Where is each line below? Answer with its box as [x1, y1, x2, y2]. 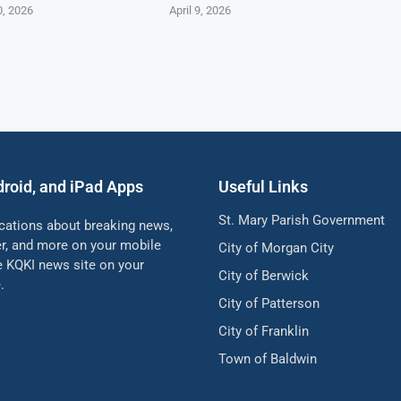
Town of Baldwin [218, 350, 317, 367]
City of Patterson [218, 294, 320, 311]
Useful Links [218, 176, 308, 196]
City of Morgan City [218, 239, 334, 256]
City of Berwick [218, 267, 309, 284]
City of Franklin [218, 322, 309, 339]
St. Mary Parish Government [218, 211, 385, 228]
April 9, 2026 [169, 3, 232, 17]
